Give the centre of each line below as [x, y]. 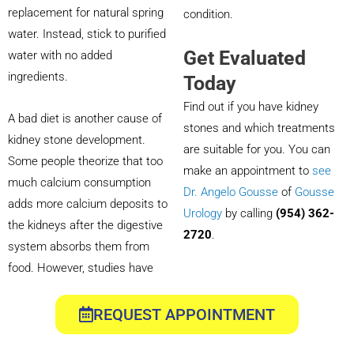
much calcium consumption [79, 182]
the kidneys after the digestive [85, 225]
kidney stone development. [77, 139]
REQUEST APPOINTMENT [184, 314]
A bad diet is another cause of [85, 118]
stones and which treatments [259, 128]
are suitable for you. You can [256, 149]
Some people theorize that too [85, 161]
